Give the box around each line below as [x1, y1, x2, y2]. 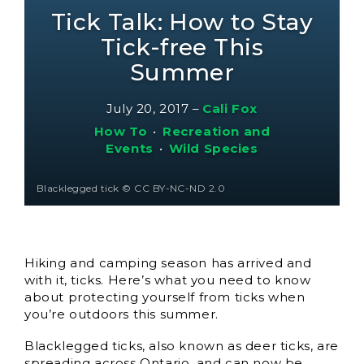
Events [106, 141, 154, 156]
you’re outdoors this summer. [24, 306, 219, 322]
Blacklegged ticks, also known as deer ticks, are [24, 338, 339, 353]
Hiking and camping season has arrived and [24, 255, 312, 271]
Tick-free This [101, 33, 263, 61]
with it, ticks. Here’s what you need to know [24, 272, 311, 288]
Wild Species [168, 141, 258, 156]
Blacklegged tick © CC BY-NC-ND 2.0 [37, 182, 226, 194]
